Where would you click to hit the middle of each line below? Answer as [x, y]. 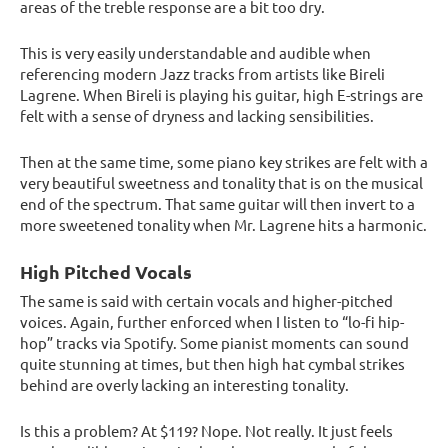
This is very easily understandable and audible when [195, 53]
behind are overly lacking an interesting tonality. [184, 385]
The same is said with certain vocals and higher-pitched [206, 301]
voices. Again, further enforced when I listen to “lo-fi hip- [212, 322]
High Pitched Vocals [106, 272]
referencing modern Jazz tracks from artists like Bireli [202, 74]
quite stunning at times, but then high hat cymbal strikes [212, 364]
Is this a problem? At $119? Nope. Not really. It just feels [206, 431]
